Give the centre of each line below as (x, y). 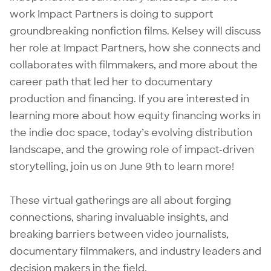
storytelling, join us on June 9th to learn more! (122, 166)
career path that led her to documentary (111, 82)
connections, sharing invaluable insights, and (119, 217)
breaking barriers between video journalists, (119, 234)
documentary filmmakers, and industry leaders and (135, 251)
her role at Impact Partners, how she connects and (135, 48)
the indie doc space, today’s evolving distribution (131, 132)
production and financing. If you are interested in (129, 99)
